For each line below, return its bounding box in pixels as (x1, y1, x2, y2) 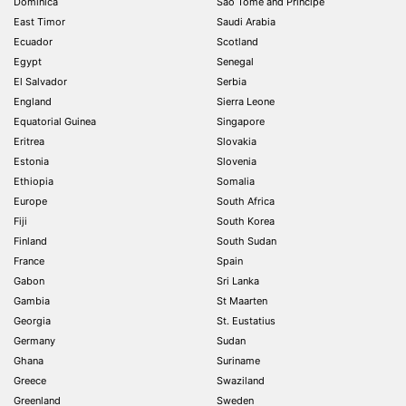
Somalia (217, 175, 255, 188)
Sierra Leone (217, 95, 275, 108)
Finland (14, 235, 47, 247)
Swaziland (217, 374, 265, 387)
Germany (14, 334, 55, 347)
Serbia (217, 75, 246, 88)
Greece (14, 374, 46, 387)
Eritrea (14, 135, 44, 148)
